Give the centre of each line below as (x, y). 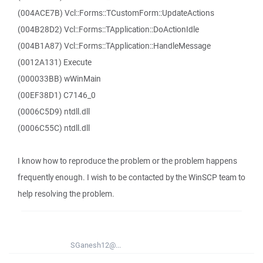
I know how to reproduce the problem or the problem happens (127, 161)
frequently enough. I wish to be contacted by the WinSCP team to (131, 177)
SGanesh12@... (96, 245)
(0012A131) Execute (55, 62)
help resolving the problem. (66, 194)
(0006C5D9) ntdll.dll (54, 112)
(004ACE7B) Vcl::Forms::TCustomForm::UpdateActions (116, 13)
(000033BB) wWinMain (59, 79)
